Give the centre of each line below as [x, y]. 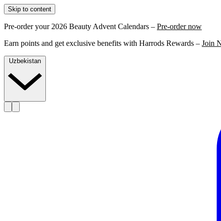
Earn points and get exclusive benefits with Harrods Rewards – [103, 43]
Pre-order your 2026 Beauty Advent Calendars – [80, 26]
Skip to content [30, 9]
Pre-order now [179, 26]
